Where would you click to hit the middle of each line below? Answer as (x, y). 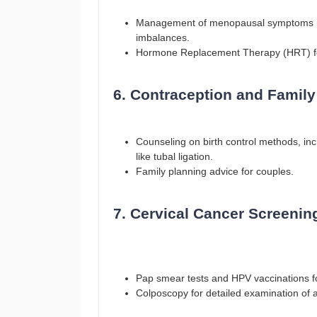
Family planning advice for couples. (215, 171)
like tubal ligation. (174, 156)
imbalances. (163, 38)
